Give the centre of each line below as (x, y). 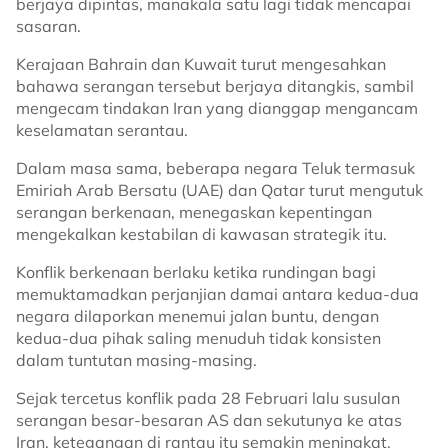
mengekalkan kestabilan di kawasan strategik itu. (201, 234)
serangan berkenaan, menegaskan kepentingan (194, 212)
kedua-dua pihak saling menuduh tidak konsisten (198, 338)
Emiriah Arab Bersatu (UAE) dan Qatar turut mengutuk (219, 190)
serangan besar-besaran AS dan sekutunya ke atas (209, 420)
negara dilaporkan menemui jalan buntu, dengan (197, 316)
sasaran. (48, 26)
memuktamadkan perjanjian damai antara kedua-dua (217, 294)
